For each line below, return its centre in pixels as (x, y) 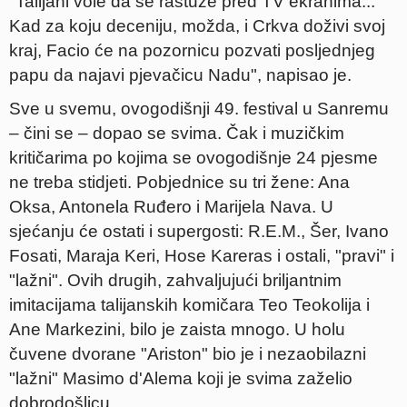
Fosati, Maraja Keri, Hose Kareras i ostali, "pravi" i (202, 256)
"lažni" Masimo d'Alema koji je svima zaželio (181, 378)
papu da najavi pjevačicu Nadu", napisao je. (180, 75)
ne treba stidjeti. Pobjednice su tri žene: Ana (179, 182)
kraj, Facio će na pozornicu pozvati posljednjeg (192, 50)
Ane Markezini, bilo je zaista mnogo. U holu (177, 329)
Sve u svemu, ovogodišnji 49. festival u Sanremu (199, 109)
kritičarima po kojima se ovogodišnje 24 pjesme (194, 158)
